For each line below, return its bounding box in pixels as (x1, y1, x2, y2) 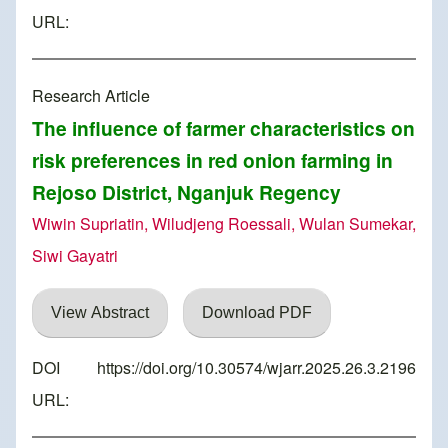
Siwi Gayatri (32, 244, 118, 268)
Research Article (32, 84, 150, 108)
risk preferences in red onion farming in (32, 146, 393, 175)
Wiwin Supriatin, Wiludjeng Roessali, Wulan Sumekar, (32, 212, 416, 236)
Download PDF (202, 304, 312, 322)
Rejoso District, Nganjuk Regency (32, 178, 341, 207)
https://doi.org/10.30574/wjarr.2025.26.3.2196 (97, 356, 416, 380)
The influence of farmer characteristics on (32, 114, 415, 143)
